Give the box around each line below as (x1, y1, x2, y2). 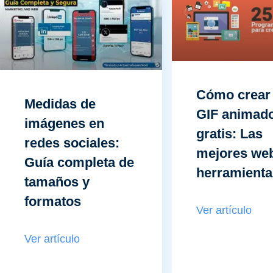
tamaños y (24, 174, 90, 190)
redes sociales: (24, 135, 119, 151)
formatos (24, 194, 81, 210)
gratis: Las (196, 126, 263, 142)
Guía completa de (24, 155, 134, 171)
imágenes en (24, 116, 104, 132)
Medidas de (24, 96, 96, 112)
